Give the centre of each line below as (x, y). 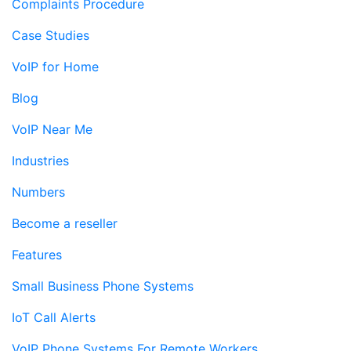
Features (37, 255)
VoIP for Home (55, 67)
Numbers (38, 192)
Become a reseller (65, 223)
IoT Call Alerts (54, 317)
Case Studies (51, 35)
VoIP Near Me (52, 129)
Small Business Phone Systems (103, 286)
